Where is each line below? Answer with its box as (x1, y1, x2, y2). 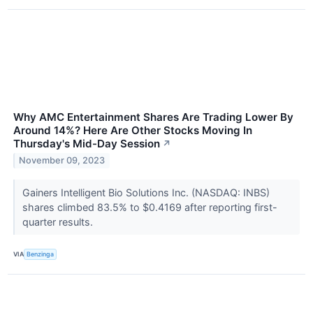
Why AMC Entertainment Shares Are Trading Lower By (13, 110, 293, 124)
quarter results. (22, 215, 96, 228)
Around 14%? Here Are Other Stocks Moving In (13, 123, 252, 137)
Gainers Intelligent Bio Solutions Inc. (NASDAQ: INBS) (22, 186, 270, 198)
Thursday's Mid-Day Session (13, 136, 160, 150)
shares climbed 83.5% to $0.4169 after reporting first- (22, 201, 277, 213)
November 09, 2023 (19, 155, 105, 166)
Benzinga (27, 250, 54, 259)
